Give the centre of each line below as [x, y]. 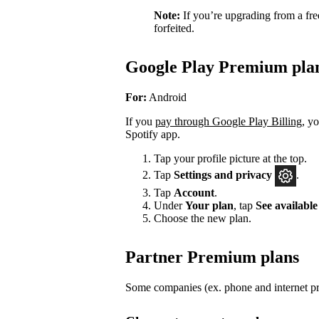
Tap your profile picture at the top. [230, 159]
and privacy [245, 174]
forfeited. [174, 28]
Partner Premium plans [212, 257]
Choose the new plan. [203, 219]
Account [194, 193]
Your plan [209, 206]
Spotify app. [153, 135]
